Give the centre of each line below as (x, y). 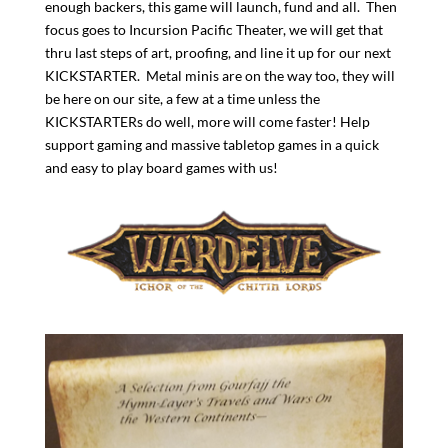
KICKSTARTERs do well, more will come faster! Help (207, 121)
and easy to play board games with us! (161, 167)
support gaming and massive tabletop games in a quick (211, 144)
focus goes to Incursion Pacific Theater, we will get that (213, 29)
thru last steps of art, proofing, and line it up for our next (217, 52)
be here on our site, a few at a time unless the (182, 98)
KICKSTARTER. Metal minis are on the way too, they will (219, 75)
